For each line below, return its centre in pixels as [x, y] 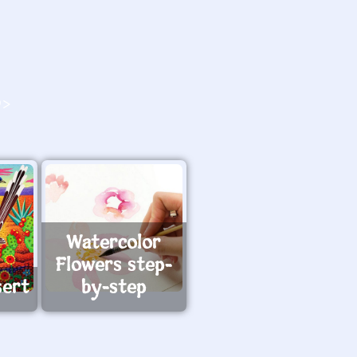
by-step [114, 288]
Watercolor [114, 244]
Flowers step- [114, 266]
